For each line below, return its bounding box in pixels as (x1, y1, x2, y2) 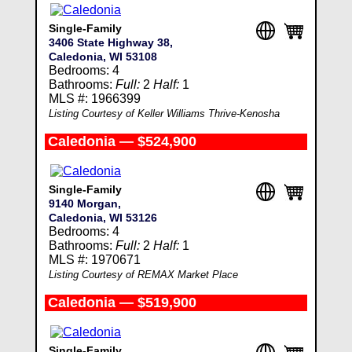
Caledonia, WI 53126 (48, 211, 157, 224)
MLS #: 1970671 (48, 253, 141, 266)
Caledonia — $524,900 (47, 134, 196, 149)
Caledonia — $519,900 (47, 295, 196, 310)
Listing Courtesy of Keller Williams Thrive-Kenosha (48, 108, 280, 119)
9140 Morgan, (48, 197, 121, 210)
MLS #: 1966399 (48, 92, 141, 105)
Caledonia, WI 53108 (48, 50, 157, 63)
